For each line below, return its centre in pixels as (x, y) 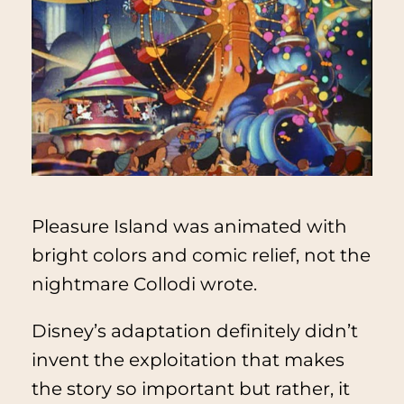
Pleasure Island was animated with (189, 227)
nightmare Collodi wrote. (144, 285)
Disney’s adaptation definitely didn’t (194, 331)
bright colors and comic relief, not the (201, 256)
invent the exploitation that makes (188, 360)
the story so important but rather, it (190, 389)
